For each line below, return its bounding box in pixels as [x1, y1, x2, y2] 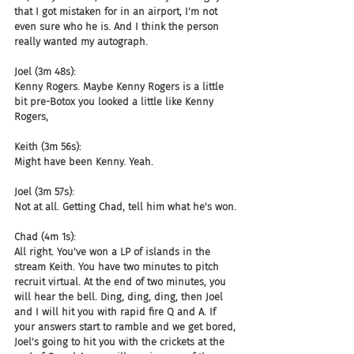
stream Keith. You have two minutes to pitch [14, 261, 222, 273]
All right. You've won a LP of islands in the [14, 246, 213, 258]
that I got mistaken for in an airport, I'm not [14, 6, 220, 17]
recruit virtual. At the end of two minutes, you [14, 276, 229, 288]
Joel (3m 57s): [14, 186, 74, 198]
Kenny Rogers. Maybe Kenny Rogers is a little [14, 81, 227, 92]
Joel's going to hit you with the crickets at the [14, 336, 228, 348]
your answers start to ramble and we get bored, [14, 321, 239, 333]
